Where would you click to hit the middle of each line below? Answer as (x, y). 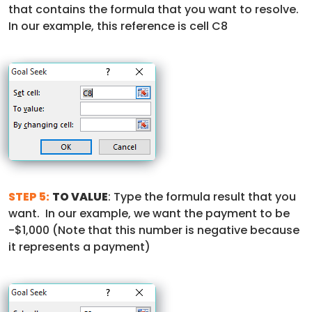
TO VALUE (80, 196)
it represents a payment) (79, 247)
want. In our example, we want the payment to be (149, 213)
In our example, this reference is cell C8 (118, 26)
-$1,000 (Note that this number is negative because (154, 230)
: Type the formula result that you (202, 196)
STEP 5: (29, 196)
